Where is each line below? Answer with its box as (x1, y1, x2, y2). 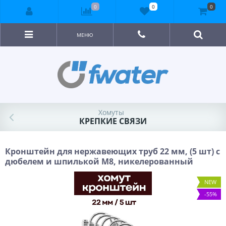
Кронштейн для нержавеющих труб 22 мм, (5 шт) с (5, 146, 220, 157)
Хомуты (98, 107, 124, 117)
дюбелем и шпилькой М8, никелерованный (5, 156, 193, 167)
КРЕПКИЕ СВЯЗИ (79, 116, 147, 127)
